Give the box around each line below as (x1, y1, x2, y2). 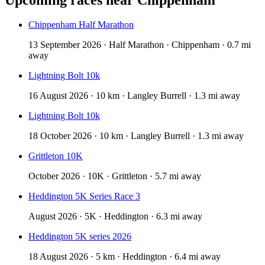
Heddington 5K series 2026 (28, 231, 131, 242)
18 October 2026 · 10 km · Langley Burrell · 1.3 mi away (28, 131, 244, 141)
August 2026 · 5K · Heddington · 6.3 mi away (28, 211, 202, 222)
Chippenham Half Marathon (28, 20, 134, 30)
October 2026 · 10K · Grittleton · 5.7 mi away (28, 171, 201, 182)
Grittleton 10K (28, 151, 83, 161)
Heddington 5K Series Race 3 (28, 191, 140, 202)
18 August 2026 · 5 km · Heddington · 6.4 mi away (28, 251, 221, 262)
